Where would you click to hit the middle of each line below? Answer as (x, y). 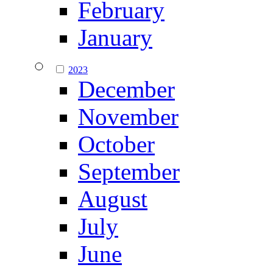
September (129, 172)
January (115, 38)
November (128, 117)
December (126, 90)
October (116, 144)
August (113, 199)
